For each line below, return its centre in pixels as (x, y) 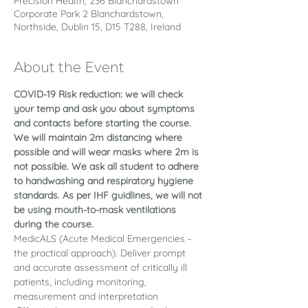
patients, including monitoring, (81, 282)
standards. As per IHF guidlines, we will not (109, 195)
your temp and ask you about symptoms (106, 109)
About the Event (69, 67)
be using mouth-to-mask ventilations (96, 210)
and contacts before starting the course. (104, 123)
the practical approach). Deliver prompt (101, 253)
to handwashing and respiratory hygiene (105, 181)
